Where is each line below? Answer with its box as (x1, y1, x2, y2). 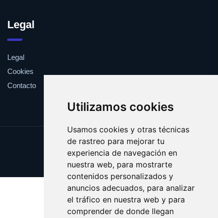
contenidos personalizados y (67, 171, 173, 181)
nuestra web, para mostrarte (67, 160, 172, 169)
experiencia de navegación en (67, 148, 177, 158)
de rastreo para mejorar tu (67, 136, 164, 146)
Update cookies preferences (54, 138, 163, 148)
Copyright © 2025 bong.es (58, 156, 160, 166)
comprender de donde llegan (67, 206, 174, 216)
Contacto (7, 81, 36, 90)
